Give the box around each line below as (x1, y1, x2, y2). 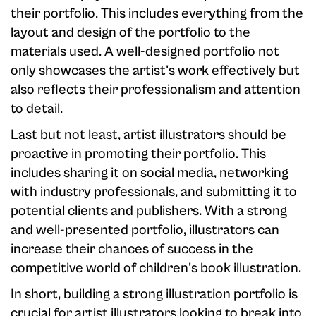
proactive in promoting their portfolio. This (11, 146, 266, 163)
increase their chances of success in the (11, 241, 253, 258)
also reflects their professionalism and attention (11, 82, 300, 99)
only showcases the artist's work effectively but (11, 63, 300, 80)
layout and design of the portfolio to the (11, 25, 250, 42)
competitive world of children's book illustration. (11, 260, 301, 277)
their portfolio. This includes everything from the (11, 6, 303, 23)
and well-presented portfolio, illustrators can (11, 222, 279, 239)
